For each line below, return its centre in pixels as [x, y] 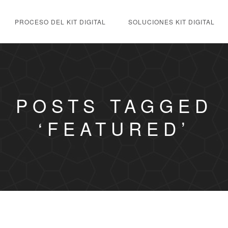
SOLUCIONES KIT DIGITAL [172, 22]
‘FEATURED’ [114, 128]
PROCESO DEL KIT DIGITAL [60, 22]
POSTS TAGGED [114, 105]
